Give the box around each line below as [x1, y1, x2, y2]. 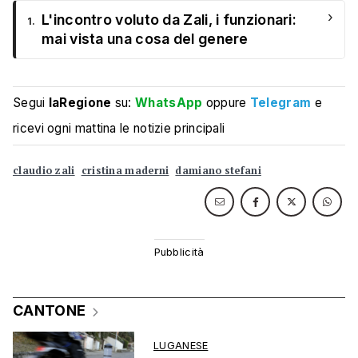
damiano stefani [175, 164, 261, 178]
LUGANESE [153, 340, 209, 352]
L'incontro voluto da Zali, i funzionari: [42, 11, 296, 29]
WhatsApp [135, 95, 203, 111]
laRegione [48, 95, 112, 111]
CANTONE [13, 302, 86, 320]
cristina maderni [81, 164, 169, 178]
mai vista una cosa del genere [42, 30, 249, 48]
